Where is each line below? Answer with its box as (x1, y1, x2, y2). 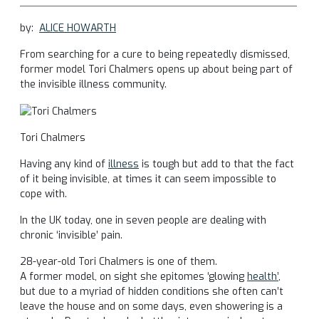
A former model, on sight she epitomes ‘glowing (20, 269, 247, 283)
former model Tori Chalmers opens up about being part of (20, 63, 293, 76)
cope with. (20, 187, 67, 201)
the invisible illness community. (20, 78, 167, 91)
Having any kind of (20, 157, 108, 171)
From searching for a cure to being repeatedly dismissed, (20, 48, 290, 61)
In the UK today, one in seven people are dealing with (20, 213, 266, 227)
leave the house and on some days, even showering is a (20, 299, 283, 313)
